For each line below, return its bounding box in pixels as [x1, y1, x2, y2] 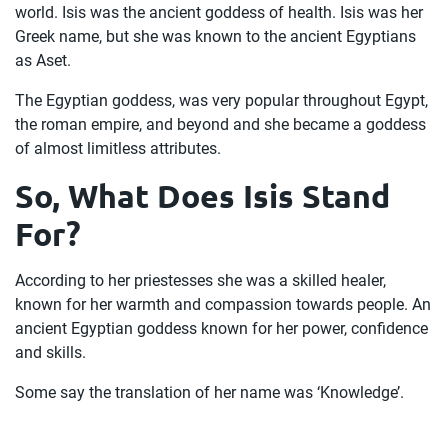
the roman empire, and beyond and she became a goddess [15, 115, 426, 134]
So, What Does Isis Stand [15, 176, 390, 216]
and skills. [15, 343, 86, 362]
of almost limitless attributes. [15, 139, 221, 158]
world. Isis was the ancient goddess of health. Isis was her [15, 3, 423, 22]
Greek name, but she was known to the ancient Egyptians [15, 27, 416, 46]
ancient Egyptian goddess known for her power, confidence [15, 319, 428, 338]
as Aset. [15, 51, 71, 70]
